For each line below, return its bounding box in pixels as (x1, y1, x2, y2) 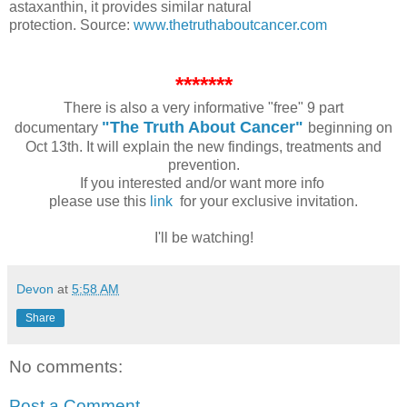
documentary (15, 119, 102, 135)
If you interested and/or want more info (79, 174, 328, 191)
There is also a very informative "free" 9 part (64, 99, 343, 115)
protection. (9, 16, 80, 33)
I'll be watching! (154, 229, 253, 245)
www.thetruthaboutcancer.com (134, 16, 331, 33)
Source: (80, 16, 134, 33)
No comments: (9, 356, 123, 376)
